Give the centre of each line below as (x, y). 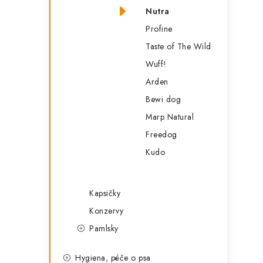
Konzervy (106, 211)
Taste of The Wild (178, 46)
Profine (159, 29)
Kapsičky (105, 193)
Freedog (161, 134)
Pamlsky (104, 228)
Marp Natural (170, 117)
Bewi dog (163, 99)
